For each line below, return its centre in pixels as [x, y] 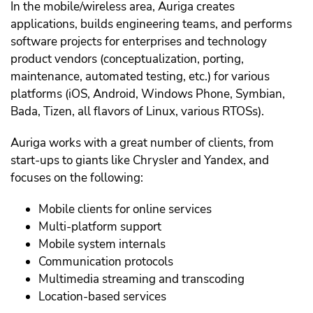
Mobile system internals [102, 245]
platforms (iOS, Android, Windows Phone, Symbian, [148, 94]
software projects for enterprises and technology [139, 42]
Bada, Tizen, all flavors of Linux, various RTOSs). [137, 112]
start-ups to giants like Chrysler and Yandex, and [140, 161]
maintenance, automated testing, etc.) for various [140, 77]
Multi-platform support [100, 227]
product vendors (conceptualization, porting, [127, 59]
